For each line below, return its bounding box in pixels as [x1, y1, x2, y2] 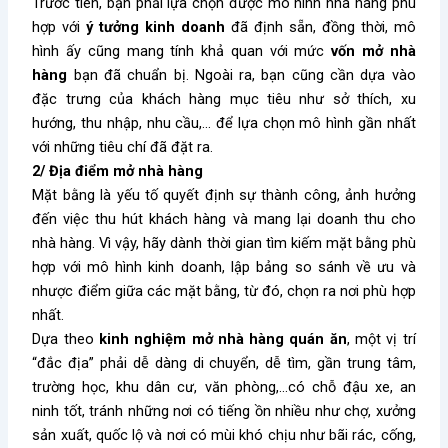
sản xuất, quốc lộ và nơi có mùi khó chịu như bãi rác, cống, [32, 426, 416, 445]
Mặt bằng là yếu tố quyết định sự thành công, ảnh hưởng [32, 186, 416, 205]
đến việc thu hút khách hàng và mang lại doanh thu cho [32, 210, 416, 229]
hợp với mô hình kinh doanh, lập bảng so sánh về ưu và [32, 258, 416, 277]
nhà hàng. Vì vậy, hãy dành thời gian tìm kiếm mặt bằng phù [32, 234, 416, 253]
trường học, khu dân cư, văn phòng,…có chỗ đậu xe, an [32, 378, 416, 397]
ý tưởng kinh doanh [86, 18, 226, 37]
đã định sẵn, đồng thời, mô [225, 18, 416, 37]
